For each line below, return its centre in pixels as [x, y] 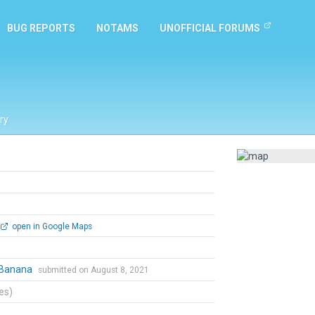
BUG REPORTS [41, 28]
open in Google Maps [51, 226]
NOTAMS [117, 28]
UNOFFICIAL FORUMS [210, 28]
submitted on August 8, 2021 [94, 270]
